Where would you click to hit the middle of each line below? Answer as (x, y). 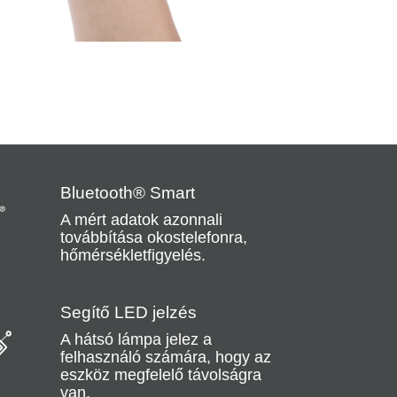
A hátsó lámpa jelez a (136, 340)
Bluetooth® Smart (127, 193)
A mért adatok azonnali (141, 220)
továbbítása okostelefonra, (153, 238)
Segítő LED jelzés (128, 313)
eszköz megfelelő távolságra (160, 375)
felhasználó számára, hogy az (165, 358)
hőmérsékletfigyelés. (132, 256)
